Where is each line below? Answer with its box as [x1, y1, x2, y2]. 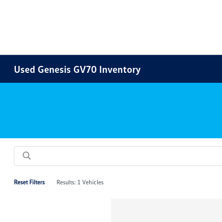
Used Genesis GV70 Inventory [14, 63, 141, 75]
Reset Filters [14, 178, 45, 186]
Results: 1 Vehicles [56, 178, 104, 186]
